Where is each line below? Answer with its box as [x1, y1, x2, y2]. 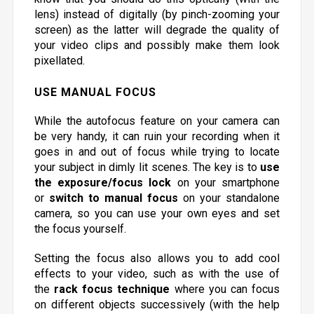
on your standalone [178, 191, 280, 205]
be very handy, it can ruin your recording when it [34, 130, 280, 143]
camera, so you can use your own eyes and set [34, 207, 280, 220]
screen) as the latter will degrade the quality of [34, 23, 280, 36]
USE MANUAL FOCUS [34, 86, 156, 99]
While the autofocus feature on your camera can [34, 114, 280, 128]
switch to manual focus [48, 191, 179, 205]
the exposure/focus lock [34, 176, 172, 189]
